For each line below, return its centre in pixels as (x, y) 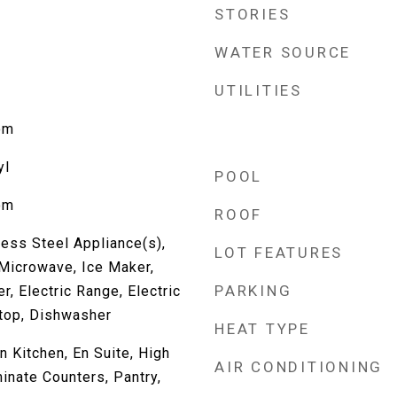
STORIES (253, 14)
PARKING (253, 291)
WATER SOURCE (283, 52)
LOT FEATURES (279, 253)
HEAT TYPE (262, 329)
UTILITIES (258, 90)
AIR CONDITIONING (299, 367)
